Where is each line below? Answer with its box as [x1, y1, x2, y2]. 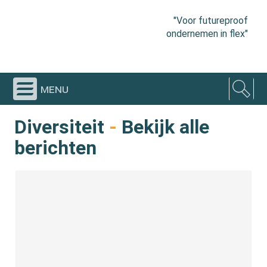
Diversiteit [14, 116, 105, 138]
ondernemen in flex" [166, 27, 248, 39]
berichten [14, 136, 97, 159]
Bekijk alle [117, 116, 210, 138]
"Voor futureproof [173, 14, 248, 26]
